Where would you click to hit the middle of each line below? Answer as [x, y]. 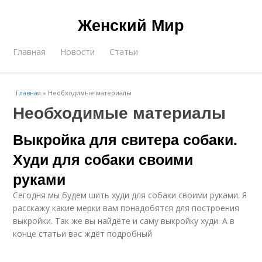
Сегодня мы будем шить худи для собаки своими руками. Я [130, 195]
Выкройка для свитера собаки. [125, 139]
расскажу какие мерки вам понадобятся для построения [126, 208]
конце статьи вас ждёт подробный [83, 234]
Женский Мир [131, 25]
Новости [78, 52]
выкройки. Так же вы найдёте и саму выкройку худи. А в [124, 221]
